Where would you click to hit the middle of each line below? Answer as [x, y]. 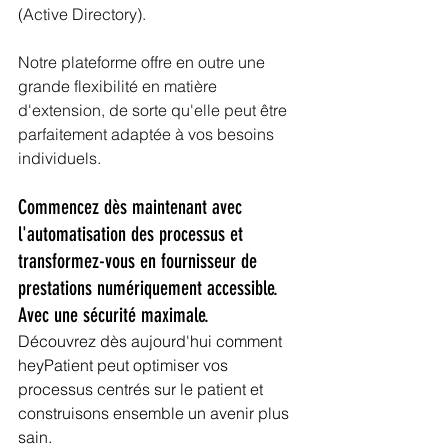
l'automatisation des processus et [133, 234]
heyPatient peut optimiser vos [125, 365]
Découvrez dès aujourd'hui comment [152, 341]
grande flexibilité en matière [119, 86]
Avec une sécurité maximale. [113, 315]
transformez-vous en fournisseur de [140, 261]
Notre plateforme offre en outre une [143, 62]
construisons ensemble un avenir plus [155, 413]
